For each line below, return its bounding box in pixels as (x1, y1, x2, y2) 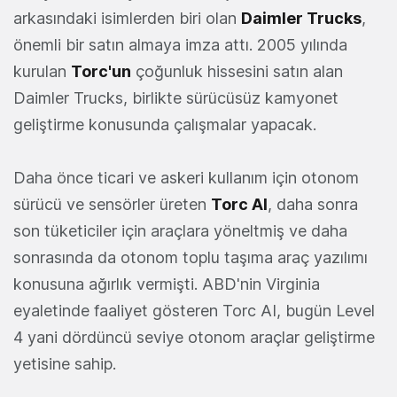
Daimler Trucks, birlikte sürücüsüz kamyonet (13, 89, 339, 108)
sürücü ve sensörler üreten (13, 195, 211, 214)
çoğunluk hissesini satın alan (131, 62, 343, 82)
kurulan (13, 62, 71, 82)
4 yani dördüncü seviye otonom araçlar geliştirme (13, 328, 375, 347)
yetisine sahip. (13, 354, 116, 374)
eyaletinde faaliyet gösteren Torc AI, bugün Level (13, 301, 375, 321)
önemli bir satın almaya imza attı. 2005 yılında (13, 35, 347, 55)
